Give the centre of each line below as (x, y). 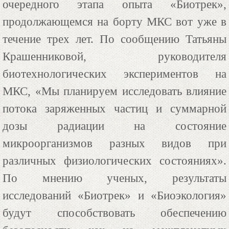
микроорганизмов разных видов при (114, 143)
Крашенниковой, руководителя (114, 56)
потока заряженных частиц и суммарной (114, 108)
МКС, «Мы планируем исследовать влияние (114, 91)
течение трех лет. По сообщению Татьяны (114, 39)
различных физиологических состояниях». (114, 161)
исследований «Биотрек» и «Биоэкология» (114, 195)
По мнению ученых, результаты (114, 178)
